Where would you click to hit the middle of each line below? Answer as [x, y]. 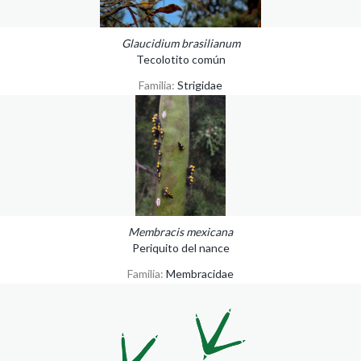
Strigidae [200, 85]
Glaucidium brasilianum [180, 43]
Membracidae [200, 273]
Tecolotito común [180, 59]
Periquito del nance [180, 247]
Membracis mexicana [180, 231]
